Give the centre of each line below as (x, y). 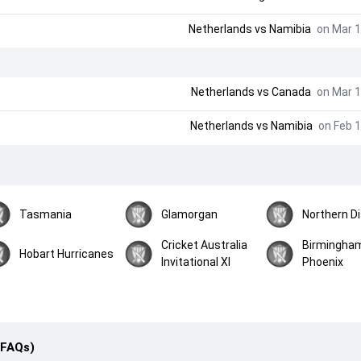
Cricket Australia (204, 245)
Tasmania (46, 214)
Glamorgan (189, 214)
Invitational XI (195, 262)
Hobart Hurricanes (67, 253)
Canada (291, 92)
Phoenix (323, 262)
